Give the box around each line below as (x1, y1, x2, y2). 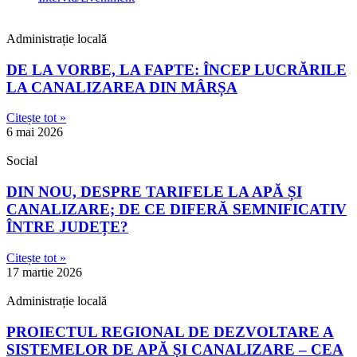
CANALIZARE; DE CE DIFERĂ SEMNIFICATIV (6, 201, 347, 218)
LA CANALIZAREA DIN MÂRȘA (6, 78, 237, 96)
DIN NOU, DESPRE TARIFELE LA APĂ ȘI (6, 183, 302, 201)
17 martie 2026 (6, 265, 82, 279)
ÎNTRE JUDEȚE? (6, 218, 128, 236)
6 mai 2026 (6, 125, 63, 139)
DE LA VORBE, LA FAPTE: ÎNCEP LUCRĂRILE (6, 61, 347, 78)
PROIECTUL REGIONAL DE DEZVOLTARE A (6, 323, 334, 340)
